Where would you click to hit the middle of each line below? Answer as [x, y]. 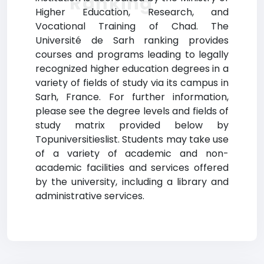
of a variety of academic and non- [132, 154]
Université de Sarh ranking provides [132, 40]
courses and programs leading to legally [132, 55]
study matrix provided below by [132, 125]
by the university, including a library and [132, 182]
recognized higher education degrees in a [132, 69]
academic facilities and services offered [132, 168]
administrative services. [90, 196]
